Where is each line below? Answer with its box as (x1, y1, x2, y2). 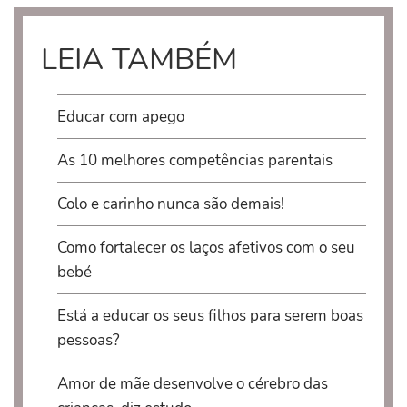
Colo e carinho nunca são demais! (56, 194, 284, 215)
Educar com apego (56, 106, 184, 128)
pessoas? (56, 330, 120, 352)
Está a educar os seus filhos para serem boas (56, 305, 363, 327)
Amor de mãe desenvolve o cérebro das (56, 373, 328, 395)
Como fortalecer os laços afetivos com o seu (56, 237, 355, 259)
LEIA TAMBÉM (41, 39, 237, 81)
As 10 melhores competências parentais (56, 150, 333, 172)
